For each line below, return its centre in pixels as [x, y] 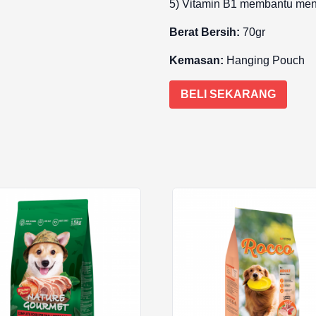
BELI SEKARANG [228, 94]
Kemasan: [196, 60]
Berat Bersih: [205, 32]
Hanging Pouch [264, 60]
